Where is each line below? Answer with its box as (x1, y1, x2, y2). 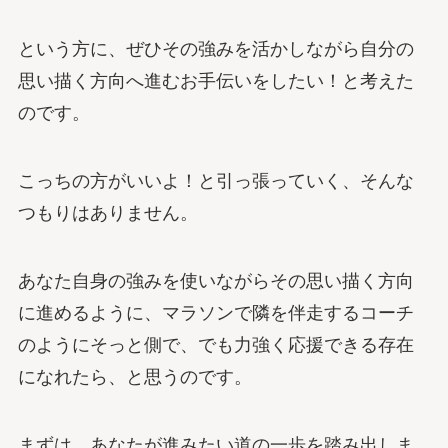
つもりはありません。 (17, 203, 198, 224)
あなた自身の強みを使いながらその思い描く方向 (17, 270, 414, 291)
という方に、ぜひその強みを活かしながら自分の (17, 39, 414, 60)
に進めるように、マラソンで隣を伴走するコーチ (17, 302, 414, 323)
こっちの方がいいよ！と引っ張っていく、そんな (17, 171, 414, 192)
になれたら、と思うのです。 (17, 366, 252, 387)
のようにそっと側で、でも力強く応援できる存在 (17, 334, 414, 355)
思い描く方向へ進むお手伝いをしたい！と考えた (17, 71, 414, 92)
